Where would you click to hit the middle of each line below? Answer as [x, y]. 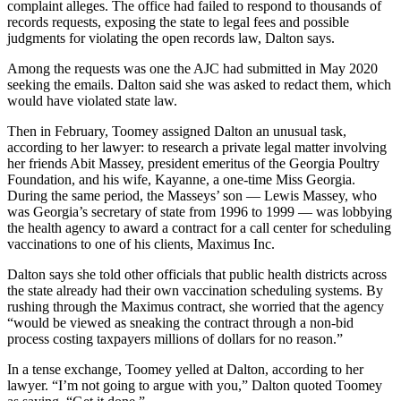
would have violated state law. [92, 101]
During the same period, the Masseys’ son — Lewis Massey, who [192, 196]
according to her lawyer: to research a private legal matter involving [197, 148]
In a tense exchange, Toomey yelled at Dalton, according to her [185, 370]
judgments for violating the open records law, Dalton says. [171, 38]
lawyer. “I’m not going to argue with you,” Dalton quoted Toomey [195, 386]
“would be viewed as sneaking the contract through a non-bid [180, 323]
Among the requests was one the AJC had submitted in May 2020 [192, 69]
